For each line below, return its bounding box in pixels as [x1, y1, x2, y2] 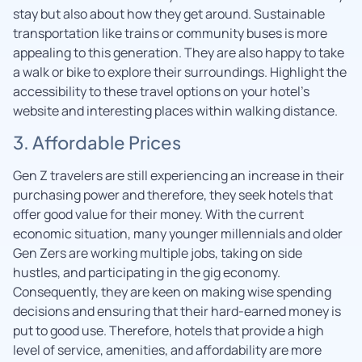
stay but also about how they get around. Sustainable [13, 4, 325, 23]
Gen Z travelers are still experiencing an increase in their [13, 166, 344, 184]
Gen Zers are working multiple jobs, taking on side [13, 243, 302, 262]
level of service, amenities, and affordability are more [13, 340, 322, 359]
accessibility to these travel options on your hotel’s [13, 82, 309, 100]
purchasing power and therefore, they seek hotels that [13, 185, 333, 204]
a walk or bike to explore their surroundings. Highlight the [13, 62, 347, 81]
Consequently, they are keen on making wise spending [13, 282, 331, 301]
